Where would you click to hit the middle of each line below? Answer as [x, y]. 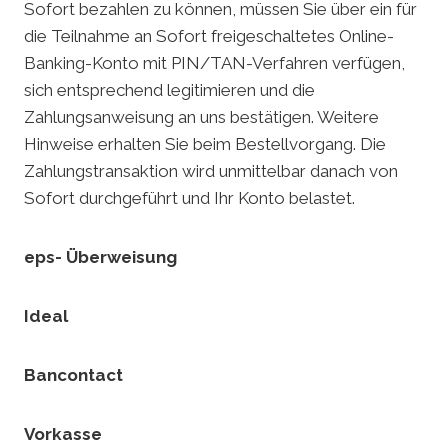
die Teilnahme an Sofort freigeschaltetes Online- [209, 36]
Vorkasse [63, 434]
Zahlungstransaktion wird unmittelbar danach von [211, 171]
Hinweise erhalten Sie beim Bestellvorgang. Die [205, 144]
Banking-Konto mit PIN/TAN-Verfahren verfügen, [214, 63]
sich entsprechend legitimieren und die [169, 90]
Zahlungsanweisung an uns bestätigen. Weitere [201, 117]
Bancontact [73, 375]
